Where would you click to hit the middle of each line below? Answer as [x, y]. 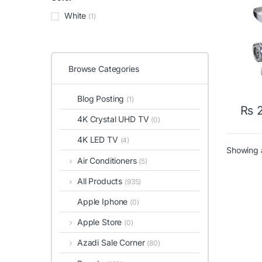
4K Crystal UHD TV [114, 119]
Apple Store [101, 222]
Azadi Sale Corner [112, 243]
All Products [101, 181]
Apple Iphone [104, 201]
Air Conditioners [108, 160]
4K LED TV [99, 140]
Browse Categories [104, 68]
